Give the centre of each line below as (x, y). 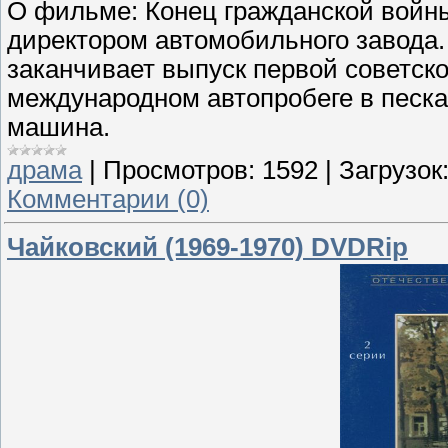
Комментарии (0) (108, 198)
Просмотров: (179, 169)
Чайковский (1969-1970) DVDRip (207, 246)
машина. (58, 126)
